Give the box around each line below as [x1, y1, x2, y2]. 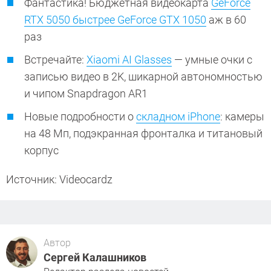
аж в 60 [206, 13, 246, 27]
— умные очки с [172, 53, 252, 67]
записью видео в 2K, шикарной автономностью [24, 70, 263, 83]
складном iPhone [136, 110, 220, 123]
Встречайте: [24, 53, 87, 67]
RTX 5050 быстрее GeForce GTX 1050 [24, 13, 206, 27]
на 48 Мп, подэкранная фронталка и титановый [24, 127, 263, 140]
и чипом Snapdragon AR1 [24, 87, 150, 100]
